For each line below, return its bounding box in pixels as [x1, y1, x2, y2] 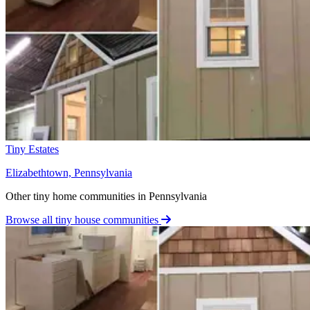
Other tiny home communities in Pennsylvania [6, 190, 207, 202]
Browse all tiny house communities [6, 213, 161, 226]
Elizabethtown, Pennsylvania [6, 166, 132, 179]
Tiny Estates [6, 143, 59, 155]
